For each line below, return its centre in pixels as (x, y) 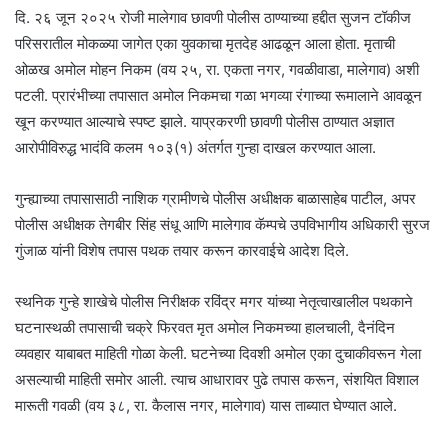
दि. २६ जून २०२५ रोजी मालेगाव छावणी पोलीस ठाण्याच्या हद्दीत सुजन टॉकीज (213, 17)
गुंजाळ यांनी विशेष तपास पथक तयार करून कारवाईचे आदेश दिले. (182, 250)
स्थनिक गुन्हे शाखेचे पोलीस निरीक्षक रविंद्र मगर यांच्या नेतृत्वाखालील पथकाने (214, 301)
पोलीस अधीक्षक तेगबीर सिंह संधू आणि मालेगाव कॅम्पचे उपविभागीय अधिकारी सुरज (222, 224)
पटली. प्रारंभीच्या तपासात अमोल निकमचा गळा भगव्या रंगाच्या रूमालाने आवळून (218, 95)
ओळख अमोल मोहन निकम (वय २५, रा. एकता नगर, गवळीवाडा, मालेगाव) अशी (217, 69)
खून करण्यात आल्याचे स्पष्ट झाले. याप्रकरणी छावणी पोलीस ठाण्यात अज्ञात (204, 121)
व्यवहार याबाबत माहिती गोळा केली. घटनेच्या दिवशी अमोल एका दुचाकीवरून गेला (218, 353)
